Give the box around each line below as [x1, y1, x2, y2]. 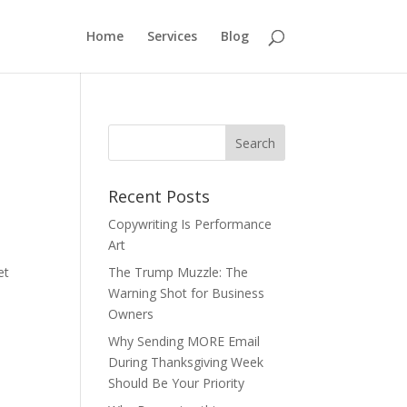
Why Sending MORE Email [108, 333, 261, 350]
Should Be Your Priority [108, 374, 245, 392]
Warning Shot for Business [108, 284, 265, 302]
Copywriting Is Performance [108, 215, 273, 233]
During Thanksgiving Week [108, 353, 264, 371]
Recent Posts [108, 185, 211, 207]
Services [146, 27, 197, 45]
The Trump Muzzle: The [108, 263, 249, 281]
